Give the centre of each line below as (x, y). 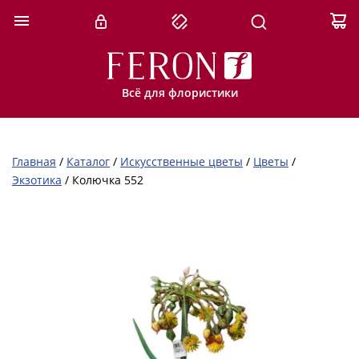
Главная (34, 161)
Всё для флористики (179, 93)
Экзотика (37, 180)
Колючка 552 (108, 180)
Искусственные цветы (182, 161)
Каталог (88, 161)
